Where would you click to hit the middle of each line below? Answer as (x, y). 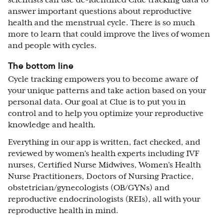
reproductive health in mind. (64, 210)
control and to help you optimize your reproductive (106, 113)
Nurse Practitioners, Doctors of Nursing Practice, (101, 176)
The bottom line (41, 65)
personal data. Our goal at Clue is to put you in (97, 102)
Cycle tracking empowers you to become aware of (103, 79)
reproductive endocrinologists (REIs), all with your (104, 199)
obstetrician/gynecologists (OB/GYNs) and (89, 188)
